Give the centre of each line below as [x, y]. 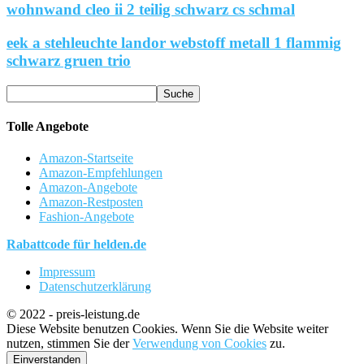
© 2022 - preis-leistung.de [73, 314]
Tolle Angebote [48, 127]
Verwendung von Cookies [199, 344]
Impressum [67, 272]
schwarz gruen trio [69, 61]
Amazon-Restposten [91, 202]
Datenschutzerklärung [95, 287]
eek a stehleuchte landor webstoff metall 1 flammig [174, 43]
